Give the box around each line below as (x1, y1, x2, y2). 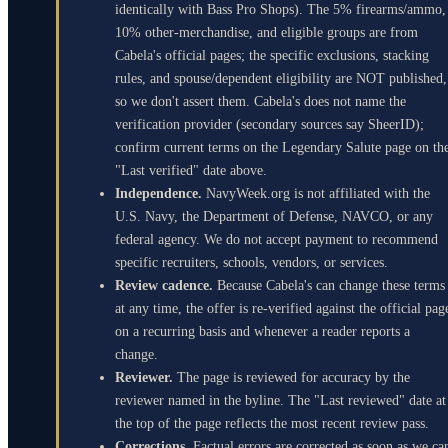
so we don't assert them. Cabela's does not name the (115, 93, 406, 109)
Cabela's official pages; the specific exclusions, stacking (115, 47, 429, 63)
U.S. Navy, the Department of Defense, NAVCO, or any (115, 208, 433, 224)
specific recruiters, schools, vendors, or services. (115, 254, 388, 270)
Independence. (115, 185, 202, 201)
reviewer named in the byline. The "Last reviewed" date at (115, 392, 446, 408)
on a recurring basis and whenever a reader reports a (115, 323, 410, 339)
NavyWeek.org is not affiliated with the (202, 185, 430, 201)
